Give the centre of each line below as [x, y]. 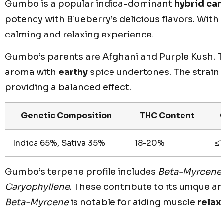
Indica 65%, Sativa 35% [59, 143]
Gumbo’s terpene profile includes [81, 172]
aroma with [32, 72]
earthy [73, 72]
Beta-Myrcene [37, 203]
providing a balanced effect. [68, 88]
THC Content [167, 116]
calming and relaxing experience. [79, 34]
